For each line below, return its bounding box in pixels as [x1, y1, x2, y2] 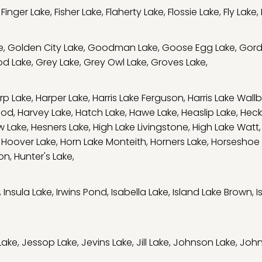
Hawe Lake [129, 106, 177, 119]
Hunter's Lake [14, 150, 73, 163]
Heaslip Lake [181, 106, 236, 119]
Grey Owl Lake [84, 56, 147, 69]
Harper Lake [36, 91, 88, 105]
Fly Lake [223, 5, 257, 19]
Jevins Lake [81, 236, 132, 249]
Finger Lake [1, 5, 50, 19]
